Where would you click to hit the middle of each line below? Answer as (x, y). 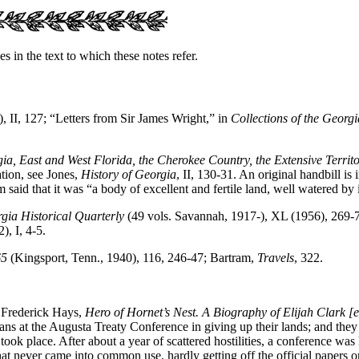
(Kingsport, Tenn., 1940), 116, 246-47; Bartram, (132, 257)
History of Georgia (129, 174)
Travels (276, 257)
